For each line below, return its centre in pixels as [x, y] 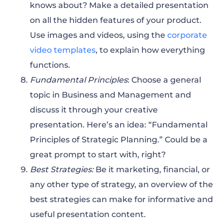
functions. [50, 65]
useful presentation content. [88, 214]
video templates [63, 50]
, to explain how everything [150, 50]
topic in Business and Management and [111, 95]
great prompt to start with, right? [98, 154]
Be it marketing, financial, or [152, 169]
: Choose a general [164, 80]
